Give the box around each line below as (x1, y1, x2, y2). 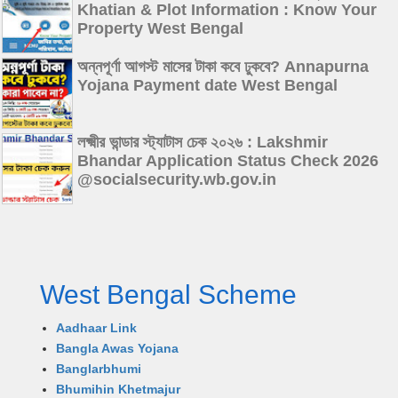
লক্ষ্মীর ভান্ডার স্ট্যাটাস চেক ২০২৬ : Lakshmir (77, 132, 328, 151)
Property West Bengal (77, 19, 243, 37)
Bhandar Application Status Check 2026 (77, 151, 378, 170)
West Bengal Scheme (40, 279, 297, 309)
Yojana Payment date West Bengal (77, 76, 338, 94)
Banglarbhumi (55, 362, 141, 377)
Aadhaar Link (55, 321, 137, 336)
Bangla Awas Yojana (55, 341, 179, 356)
